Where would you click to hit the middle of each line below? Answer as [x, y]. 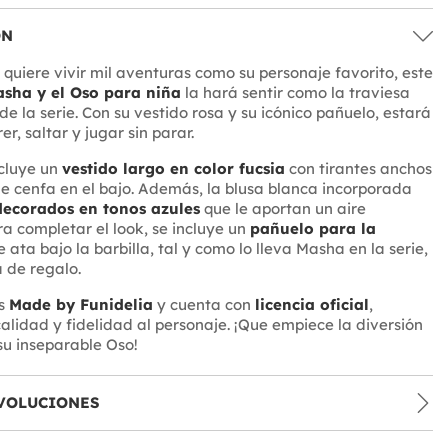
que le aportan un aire [282, 209]
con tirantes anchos [358, 169]
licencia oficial [311, 305]
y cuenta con [203, 305]
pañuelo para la [312, 229]
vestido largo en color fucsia [173, 169]
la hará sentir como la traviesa [295, 93]
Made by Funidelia [80, 305]
